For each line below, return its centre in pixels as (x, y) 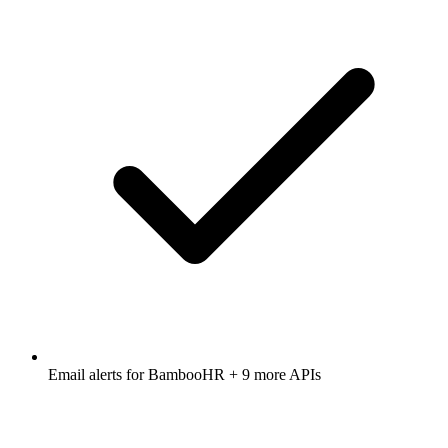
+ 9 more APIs (273, 375)
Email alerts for (98, 375)
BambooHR (186, 375)
